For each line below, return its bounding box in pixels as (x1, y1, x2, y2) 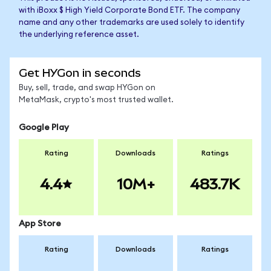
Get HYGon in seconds (19, 67, 141, 79)
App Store (19, 220, 61, 228)
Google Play (19, 123, 69, 132)
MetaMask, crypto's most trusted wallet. (19, 96, 174, 104)
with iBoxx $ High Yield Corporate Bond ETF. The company (19, 7, 240, 15)
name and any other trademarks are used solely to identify (19, 19, 244, 27)
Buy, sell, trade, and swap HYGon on (19, 84, 155, 92)
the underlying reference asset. (19, 31, 139, 39)
